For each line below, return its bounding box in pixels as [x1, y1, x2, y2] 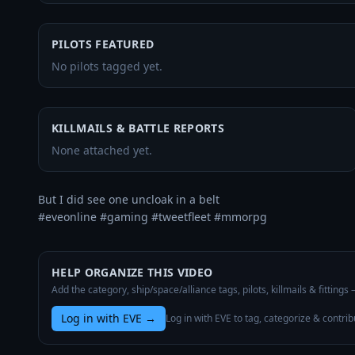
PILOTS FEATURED [52, 36, 155, 52]
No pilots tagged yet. [52, 59, 162, 74]
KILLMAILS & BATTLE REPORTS [52, 120, 225, 136]
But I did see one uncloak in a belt [38, 192, 219, 207]
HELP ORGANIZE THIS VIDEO [52, 265, 213, 280]
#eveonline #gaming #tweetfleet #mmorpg [38, 209, 267, 224]
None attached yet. [52, 143, 152, 158]
